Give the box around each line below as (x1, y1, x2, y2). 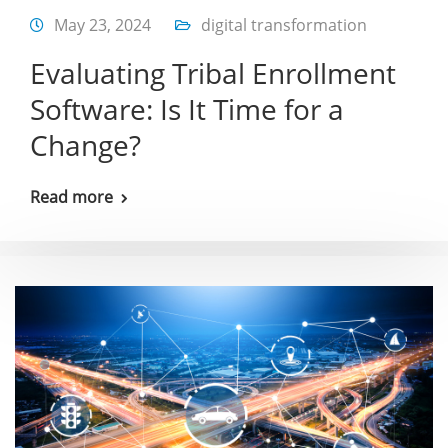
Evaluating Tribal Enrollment (30, 54, 396, 93)
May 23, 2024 (54, 14, 151, 37)
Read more (30, 186, 113, 209)
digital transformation (201, 14, 367, 37)
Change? (30, 126, 141, 165)
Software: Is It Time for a (30, 90, 344, 129)
